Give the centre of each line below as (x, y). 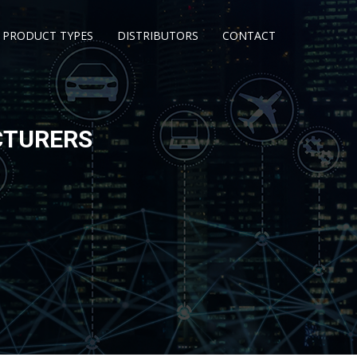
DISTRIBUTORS (158, 35)
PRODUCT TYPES (48, 35)
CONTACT (249, 35)
